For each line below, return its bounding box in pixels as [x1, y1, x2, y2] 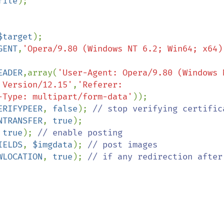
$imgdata [32, 139, 72, 150]
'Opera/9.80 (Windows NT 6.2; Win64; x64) [22, 43, 222, 54]
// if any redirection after [87, 151, 222, 162]
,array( [22, 67, 57, 78]
